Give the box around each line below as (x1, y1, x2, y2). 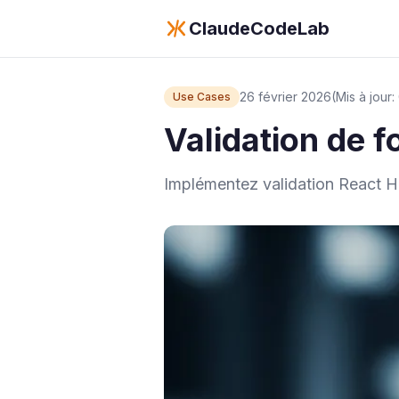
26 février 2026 (240, 89, 331, 104)
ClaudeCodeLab (189, 18, 330, 39)
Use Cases (173, 90, 231, 103)
